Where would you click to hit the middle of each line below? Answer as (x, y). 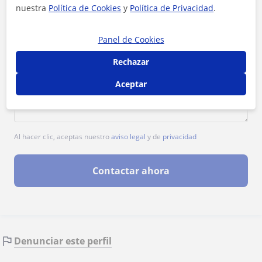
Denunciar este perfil (63, 241)
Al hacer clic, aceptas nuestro (63, 136)
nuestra (32, 8)
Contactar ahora (131, 171)
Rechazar (131, 61)
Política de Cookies (85, 8)
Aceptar (131, 84)
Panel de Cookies (131, 39)
